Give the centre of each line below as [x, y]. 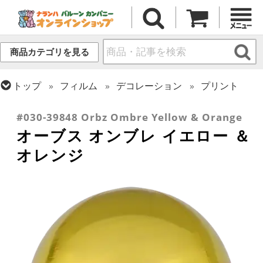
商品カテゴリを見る [49, 52]
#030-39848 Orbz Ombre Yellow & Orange [129, 117]
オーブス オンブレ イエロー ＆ [134, 136]
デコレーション [149, 85]
